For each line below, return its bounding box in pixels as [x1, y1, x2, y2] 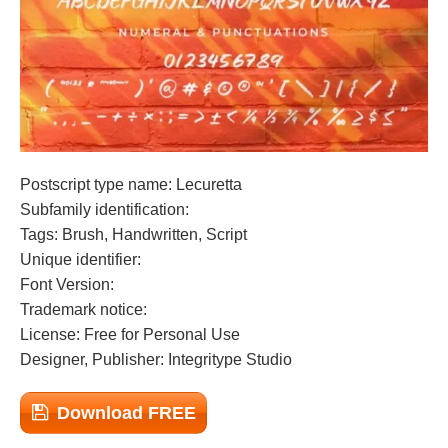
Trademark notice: [20, 301, 147, 318]
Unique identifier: [20, 251, 141, 268]
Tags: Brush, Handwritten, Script [20, 226, 247, 243]
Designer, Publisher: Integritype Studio [20, 351, 292, 368]
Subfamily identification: [20, 201, 189, 218]
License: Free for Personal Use [20, 326, 240, 343]
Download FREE [57, 403, 196, 423]
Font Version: [20, 276, 114, 293]
